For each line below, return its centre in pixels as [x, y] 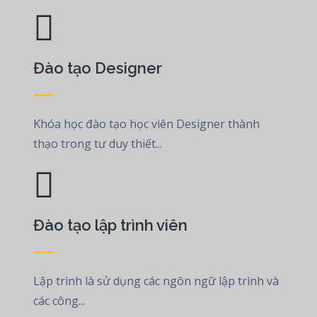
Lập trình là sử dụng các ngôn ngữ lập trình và [156, 281]
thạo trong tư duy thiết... [98, 144]
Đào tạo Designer [98, 68]
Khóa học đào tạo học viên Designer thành [147, 124]
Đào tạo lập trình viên [111, 225]
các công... [59, 301]
